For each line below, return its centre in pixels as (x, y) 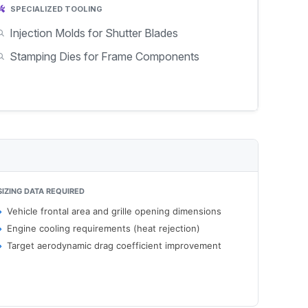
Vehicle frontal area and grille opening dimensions (114, 211)
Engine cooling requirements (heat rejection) (104, 228)
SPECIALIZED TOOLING (55, 9)
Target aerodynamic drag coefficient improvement (114, 245)
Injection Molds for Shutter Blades (93, 33)
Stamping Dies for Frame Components (104, 56)
